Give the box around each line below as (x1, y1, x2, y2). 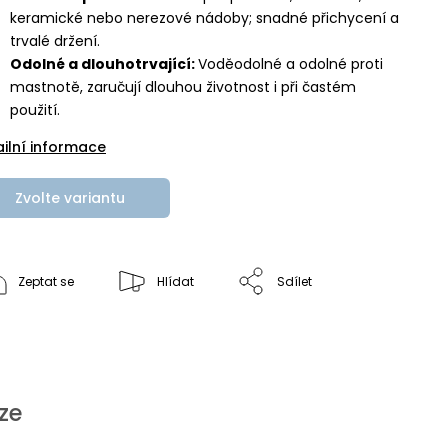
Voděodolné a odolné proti (198, 54, 383, 74)
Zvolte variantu (15, 188, 125, 208)
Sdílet (277, 273, 312, 290)
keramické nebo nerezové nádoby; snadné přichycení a (10, 8, 399, 28)
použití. (10, 100, 60, 120)
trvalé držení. (10, 31, 100, 51)
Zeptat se (18, 273, 74, 290)
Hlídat (157, 273, 194, 290)
